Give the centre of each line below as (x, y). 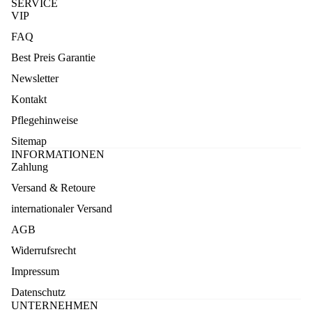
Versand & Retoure (53, 188)
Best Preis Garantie (53, 58)
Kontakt (29, 100)
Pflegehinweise (45, 120)
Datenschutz (38, 292)
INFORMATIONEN (58, 155)
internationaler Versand (62, 209)
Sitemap (29, 141)
